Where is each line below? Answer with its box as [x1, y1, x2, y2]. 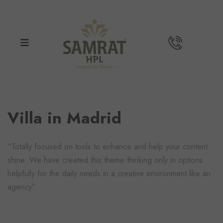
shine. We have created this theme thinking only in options [7, 154, 203, 166]
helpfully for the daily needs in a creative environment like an [7, 167, 211, 179]
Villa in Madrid [7, 106, 121, 129]
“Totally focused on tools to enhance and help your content [7, 140, 208, 152]
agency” [7, 181, 36, 193]
